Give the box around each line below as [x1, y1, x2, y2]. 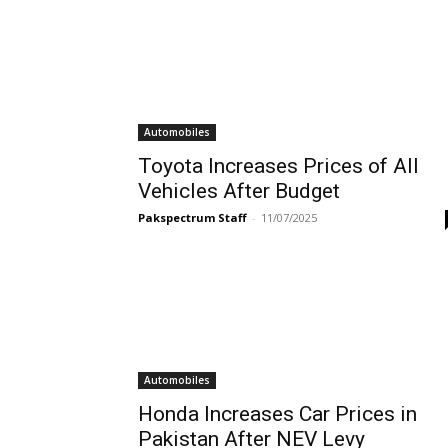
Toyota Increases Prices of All [138, 154, 419, 178]
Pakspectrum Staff [138, 210, 247, 225]
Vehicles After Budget [138, 179, 340, 203]
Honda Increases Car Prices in [138, 402, 417, 426]
